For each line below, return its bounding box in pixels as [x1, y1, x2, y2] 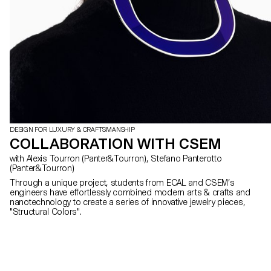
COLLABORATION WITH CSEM [10, 134, 221, 152]
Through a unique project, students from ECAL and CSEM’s [10, 177, 235, 188]
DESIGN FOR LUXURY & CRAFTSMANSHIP [10, 125, 135, 134]
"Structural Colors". [10, 206, 82, 217]
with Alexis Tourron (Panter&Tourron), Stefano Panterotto [10, 153, 27, 163]
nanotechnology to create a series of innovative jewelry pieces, [10, 197, 246, 207]
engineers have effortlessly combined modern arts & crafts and [10, 187, 250, 197]
